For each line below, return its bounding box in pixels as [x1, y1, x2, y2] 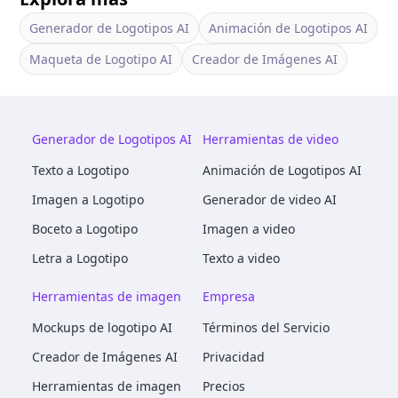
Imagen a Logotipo [32, 190, 144, 208]
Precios [203, 377, 245, 394]
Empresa [203, 287, 255, 305]
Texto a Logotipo [32, 161, 129, 179]
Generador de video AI [203, 190, 337, 208]
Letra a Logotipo [32, 249, 128, 267]
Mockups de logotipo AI [32, 318, 172, 336]
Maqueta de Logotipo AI [29, 50, 173, 68]
